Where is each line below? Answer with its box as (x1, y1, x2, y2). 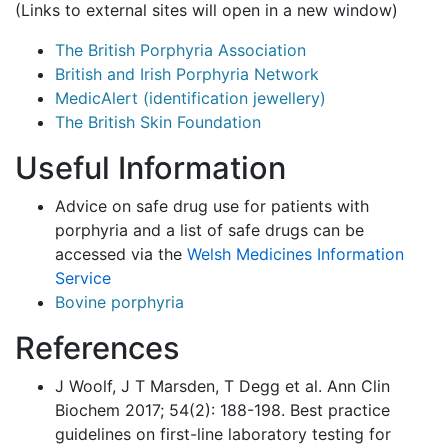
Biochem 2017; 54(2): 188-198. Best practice (55, 400, 390, 420)
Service (55, 268, 111, 288)
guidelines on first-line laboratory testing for (55, 424, 391, 444)
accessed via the (55, 244, 187, 264)
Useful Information (15, 149, 286, 186)
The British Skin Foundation (55, 112, 261, 132)
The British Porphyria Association (55, 40, 306, 60)
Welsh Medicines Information (187, 244, 404, 264)
